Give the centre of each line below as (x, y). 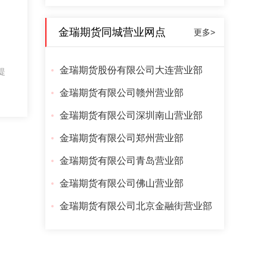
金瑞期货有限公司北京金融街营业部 (136, 206)
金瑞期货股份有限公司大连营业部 (131, 70)
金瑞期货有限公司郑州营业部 (122, 138)
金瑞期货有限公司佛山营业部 (122, 183)
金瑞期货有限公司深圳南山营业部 (131, 115)
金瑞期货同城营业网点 (112, 32)
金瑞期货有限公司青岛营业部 (122, 161)
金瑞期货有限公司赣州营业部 (122, 93)
